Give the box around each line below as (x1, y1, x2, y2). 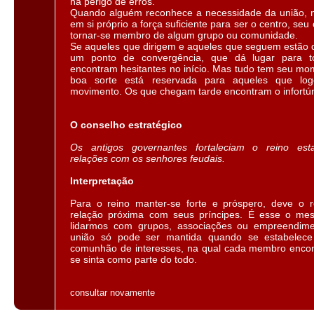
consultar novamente (70, 287, 155, 298)
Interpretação (70, 175, 134, 186)
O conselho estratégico (70, 119, 182, 130)
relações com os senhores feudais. (70, 153, 225, 164)
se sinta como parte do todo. (70, 254, 197, 265)
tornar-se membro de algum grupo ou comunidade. (70, 29, 298, 41)
